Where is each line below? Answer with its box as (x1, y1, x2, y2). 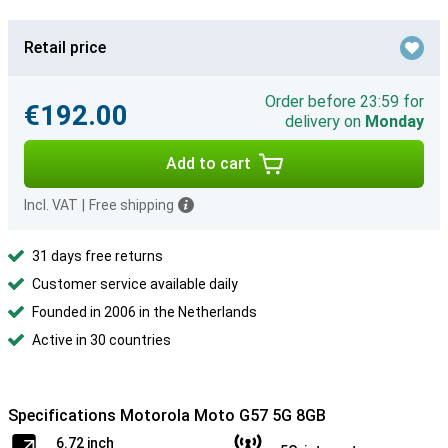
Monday (365, 112, 424, 131)
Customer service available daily (32, 276, 238, 292)
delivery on (285, 112, 365, 131)
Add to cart (165, 154, 251, 173)
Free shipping (89, 197, 174, 213)
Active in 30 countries (32, 332, 171, 348)
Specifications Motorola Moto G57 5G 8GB (8, 406, 326, 425)
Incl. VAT (24, 197, 78, 213)
